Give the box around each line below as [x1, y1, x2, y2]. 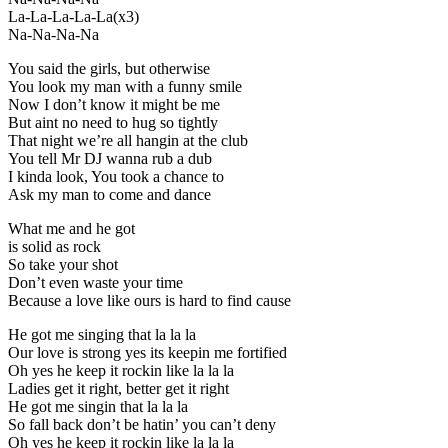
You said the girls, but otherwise [8, 59, 210, 77]
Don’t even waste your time [8, 273, 183, 291]
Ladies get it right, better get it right [8, 379, 229, 397]
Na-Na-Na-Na [8, 25, 99, 43]
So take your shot [8, 255, 118, 273]
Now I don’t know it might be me [8, 95, 220, 113]
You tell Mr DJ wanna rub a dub [8, 149, 212, 167]
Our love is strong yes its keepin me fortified [8, 343, 287, 361]
